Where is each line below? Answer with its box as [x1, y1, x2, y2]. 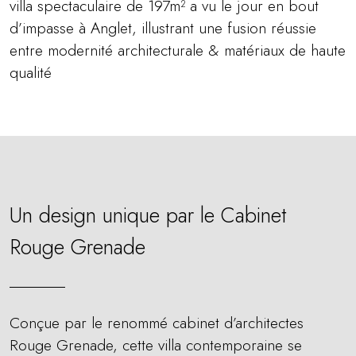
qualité [10, 61, 52, 83]
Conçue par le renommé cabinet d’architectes [10, 311, 304, 334]
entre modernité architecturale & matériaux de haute [10, 39, 346, 61]
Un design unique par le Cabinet [10, 199, 286, 230]
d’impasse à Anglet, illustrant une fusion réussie [10, 17, 316, 39]
